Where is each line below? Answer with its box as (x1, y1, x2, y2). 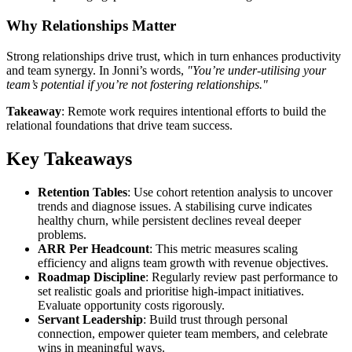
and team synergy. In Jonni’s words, (6, 63, 187, 77)
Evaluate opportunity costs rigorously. (38, 298, 225, 312)
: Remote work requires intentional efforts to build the (61, 104, 326, 118)
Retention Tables (38, 185, 127, 199)
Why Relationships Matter (6, 17, 176, 35)
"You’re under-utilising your (187, 63, 326, 77)
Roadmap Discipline (38, 269, 145, 284)
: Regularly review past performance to (145, 269, 338, 284)
